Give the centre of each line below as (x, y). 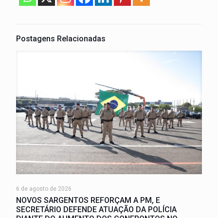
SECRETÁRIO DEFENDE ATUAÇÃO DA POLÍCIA (96, 210)
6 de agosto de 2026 (44, 189)
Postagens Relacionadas (61, 38)
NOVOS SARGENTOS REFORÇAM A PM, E (88, 200)
